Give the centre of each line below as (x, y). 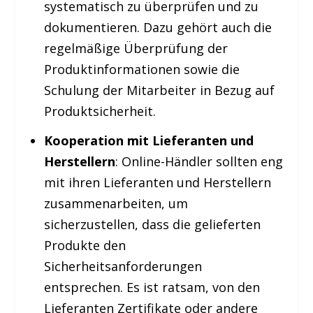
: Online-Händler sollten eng (199, 162)
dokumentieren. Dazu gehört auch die (158, 27)
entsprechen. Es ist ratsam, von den (152, 287)
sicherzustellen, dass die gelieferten (152, 225)
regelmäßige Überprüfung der (136, 48)
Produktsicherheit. (100, 111)
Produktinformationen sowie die (141, 69)
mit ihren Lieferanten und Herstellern (157, 183)
